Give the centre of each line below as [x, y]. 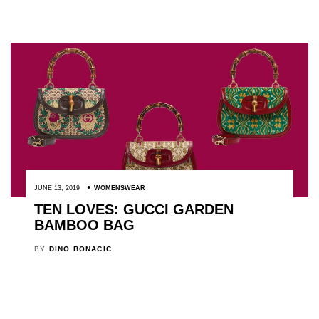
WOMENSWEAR [119, 188]
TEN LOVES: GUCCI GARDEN [134, 209]
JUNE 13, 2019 [57, 188]
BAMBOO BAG [84, 225]
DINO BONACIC [80, 249]
